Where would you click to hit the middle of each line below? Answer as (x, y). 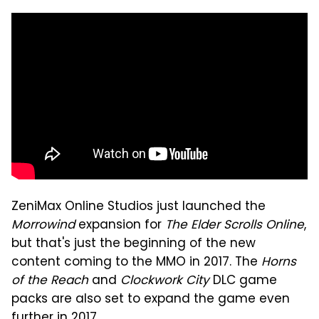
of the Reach (50, 281)
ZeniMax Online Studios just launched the (138, 207)
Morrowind (43, 225)
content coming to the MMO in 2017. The (136, 262)
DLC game (243, 281)
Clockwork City (165, 281)
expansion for (120, 225)
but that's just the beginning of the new (134, 244)
